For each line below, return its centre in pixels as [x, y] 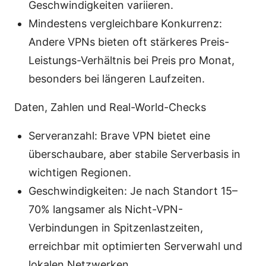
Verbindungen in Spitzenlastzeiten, [116, 228]
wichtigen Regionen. [80, 173]
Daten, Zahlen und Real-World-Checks [110, 107]
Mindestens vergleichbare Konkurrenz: [125, 24]
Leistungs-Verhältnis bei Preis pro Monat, [132, 61]
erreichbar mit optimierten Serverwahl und [135, 246]
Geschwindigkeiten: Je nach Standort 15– [133, 191]
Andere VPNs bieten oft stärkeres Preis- [129, 42]
